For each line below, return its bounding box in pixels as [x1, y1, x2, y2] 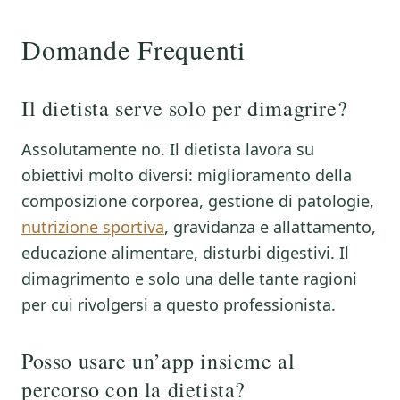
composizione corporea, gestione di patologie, [21, 190, 374, 212]
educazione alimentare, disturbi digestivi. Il [21, 242, 349, 263]
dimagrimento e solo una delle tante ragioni [21, 268, 357, 289]
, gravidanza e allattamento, [164, 216, 376, 237]
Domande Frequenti [21, 31, 246, 67]
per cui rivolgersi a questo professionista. [21, 294, 336, 315]
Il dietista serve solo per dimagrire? [21, 94, 348, 122]
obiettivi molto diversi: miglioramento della [21, 164, 352, 186]
